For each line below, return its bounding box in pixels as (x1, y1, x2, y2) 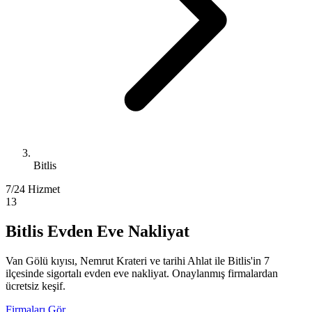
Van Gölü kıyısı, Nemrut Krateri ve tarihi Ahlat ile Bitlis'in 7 (6, 254, 270, 267)
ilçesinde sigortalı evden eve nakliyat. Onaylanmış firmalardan (6, 267, 278, 279)
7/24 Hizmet (6, 183, 60, 195)
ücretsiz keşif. (6, 279, 65, 292)
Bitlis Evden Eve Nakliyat (6, 221, 189, 240)
